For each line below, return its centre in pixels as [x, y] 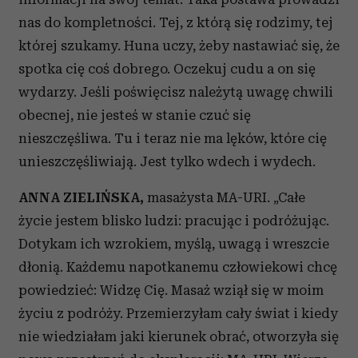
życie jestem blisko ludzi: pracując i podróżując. [174, 221]
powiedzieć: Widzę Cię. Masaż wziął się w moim [171, 290]
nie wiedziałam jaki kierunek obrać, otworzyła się [179, 336]
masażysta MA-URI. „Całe [225, 197]
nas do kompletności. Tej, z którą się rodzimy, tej [176, 22]
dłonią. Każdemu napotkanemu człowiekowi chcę [178, 267]
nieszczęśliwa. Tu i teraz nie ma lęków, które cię [173, 138]
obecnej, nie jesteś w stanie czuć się [135, 115]
